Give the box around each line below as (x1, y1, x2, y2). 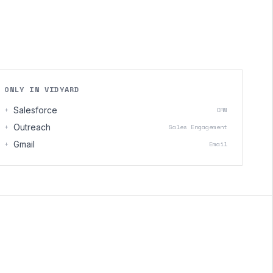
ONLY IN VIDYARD (4, 84, 80, 94)
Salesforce (13, 105, 58, 115)
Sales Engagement (168, 122, 227, 132)
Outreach (13, 122, 51, 132)
